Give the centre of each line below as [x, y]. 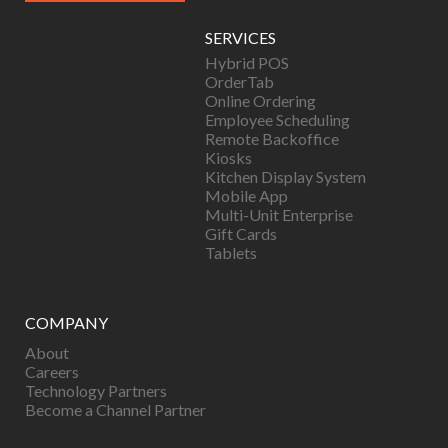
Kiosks [228, 157]
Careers [52, 371]
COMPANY [66, 322]
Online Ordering [260, 100]
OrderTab [239, 81]
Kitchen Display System [285, 176]
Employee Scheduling [277, 119]
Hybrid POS [247, 62]
